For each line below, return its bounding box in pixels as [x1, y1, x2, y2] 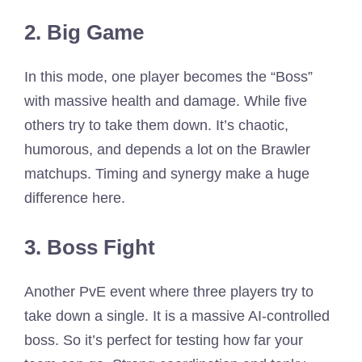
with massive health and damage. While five [24, 92, 307, 109]
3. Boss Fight [24, 234, 155, 259]
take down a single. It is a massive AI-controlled [24, 307, 330, 324]
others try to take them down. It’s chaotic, [24, 116, 288, 133]
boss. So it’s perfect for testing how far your [24, 331, 303, 348]
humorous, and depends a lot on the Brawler [24, 141, 310, 158]
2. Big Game [24, 19, 144, 44]
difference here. [24, 189, 125, 206]
